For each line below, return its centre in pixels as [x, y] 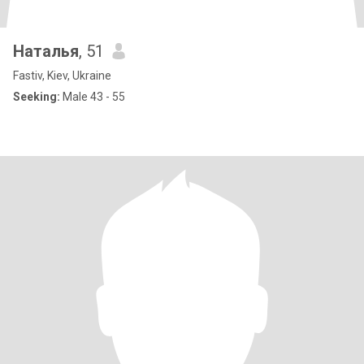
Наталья [46, 51]
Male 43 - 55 [93, 97]
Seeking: [37, 97]
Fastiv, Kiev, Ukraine [62, 76]
